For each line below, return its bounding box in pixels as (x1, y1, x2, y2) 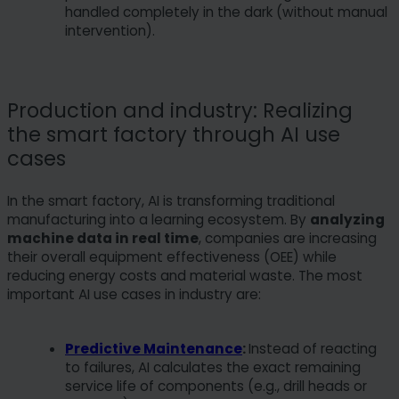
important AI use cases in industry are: (7, 285, 261, 305)
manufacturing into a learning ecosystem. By (7, 210, 310, 230)
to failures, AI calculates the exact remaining (65, 358, 361, 378)
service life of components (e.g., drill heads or (65, 377, 367, 396)
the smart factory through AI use (7, 120, 340, 150)
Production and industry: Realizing (7, 96, 353, 126)
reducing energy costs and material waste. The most (7, 266, 362, 286)
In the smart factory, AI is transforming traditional (7, 191, 335, 211)
